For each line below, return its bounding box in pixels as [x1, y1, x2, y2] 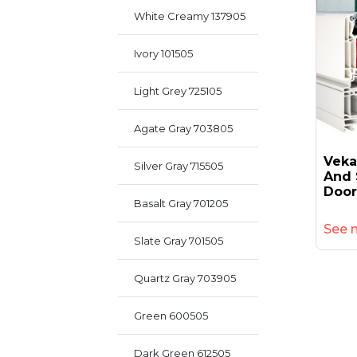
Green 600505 [134, 309, 208, 322]
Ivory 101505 [134, 47, 193, 60]
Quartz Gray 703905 [134, 272, 236, 284]
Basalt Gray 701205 [134, 197, 228, 210]
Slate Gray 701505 [134, 234, 223, 247]
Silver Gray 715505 [134, 159, 223, 172]
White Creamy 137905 [134, 10, 245, 22]
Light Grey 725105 [134, 84, 222, 97]
